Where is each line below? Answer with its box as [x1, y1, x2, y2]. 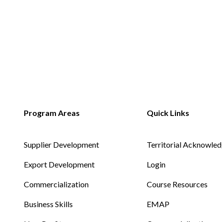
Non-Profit [16, 33, 58, 44]
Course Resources [147, 179, 208, 189]
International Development [16, 77, 122, 88]
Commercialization [24, 179, 89, 189]
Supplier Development [24, 140, 99, 149]
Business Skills [24, 199, 73, 209]
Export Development [24, 160, 95, 169]
